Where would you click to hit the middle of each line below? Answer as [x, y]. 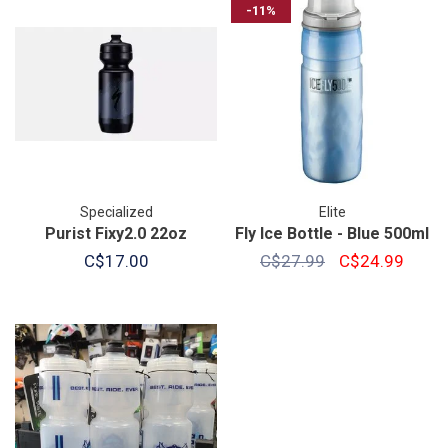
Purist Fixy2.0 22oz [116, 233]
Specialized [116, 212]
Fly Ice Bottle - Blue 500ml [332, 233]
